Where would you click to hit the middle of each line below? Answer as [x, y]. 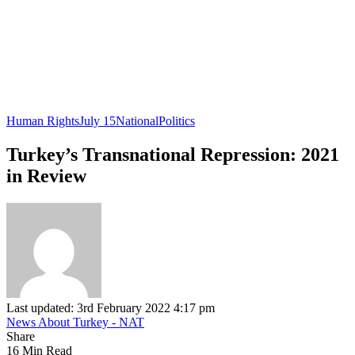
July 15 [97, 121]
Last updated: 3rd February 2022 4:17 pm [111, 307]
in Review [46, 176]
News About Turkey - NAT [75, 322]
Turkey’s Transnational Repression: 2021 [173, 154]
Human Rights [43, 121]
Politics [177, 121]
